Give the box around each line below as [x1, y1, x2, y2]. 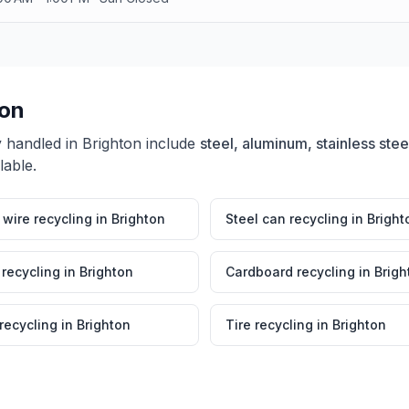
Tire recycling [225, 317, 313, 332]
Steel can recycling [225, 211, 348, 226]
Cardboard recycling [225, 264, 355, 279]
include [142, 134, 195, 152]
